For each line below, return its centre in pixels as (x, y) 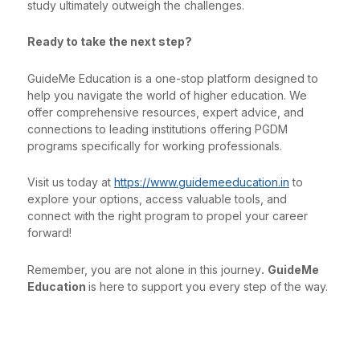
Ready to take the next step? (110, 42)
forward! (49, 233)
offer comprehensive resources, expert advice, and (166, 112)
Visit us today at (71, 182)
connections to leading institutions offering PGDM (157, 129)
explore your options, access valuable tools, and (157, 199)
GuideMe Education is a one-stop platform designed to (173, 78)
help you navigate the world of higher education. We (167, 95)
